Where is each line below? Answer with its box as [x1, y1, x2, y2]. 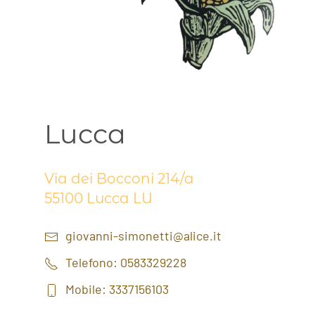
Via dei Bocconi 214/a [44, 169, 195, 187]
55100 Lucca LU [44, 189, 153, 207]
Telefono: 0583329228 [65, 254, 187, 270]
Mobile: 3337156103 [65, 281, 169, 297]
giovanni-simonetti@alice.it [65, 227, 222, 243]
